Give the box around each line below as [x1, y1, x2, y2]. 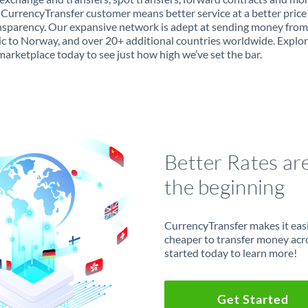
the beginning [164, 173, 285, 199]
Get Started [217, 291, 289, 307]
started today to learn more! [164, 245, 297, 259]
